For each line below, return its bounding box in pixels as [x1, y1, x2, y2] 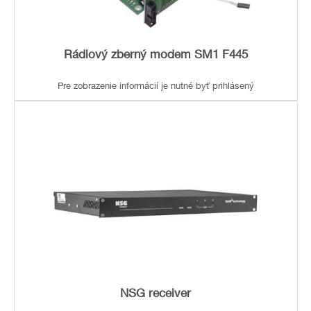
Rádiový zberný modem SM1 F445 [63, 50, 248, 62]
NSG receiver [120, 288, 191, 301]
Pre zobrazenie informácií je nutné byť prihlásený [57, 83, 254, 92]
